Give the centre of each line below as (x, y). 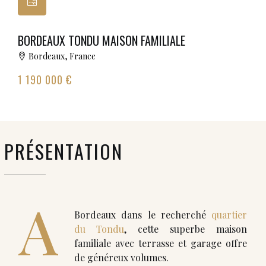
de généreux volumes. (121, 257)
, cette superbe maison (186, 229)
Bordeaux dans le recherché (143, 215)
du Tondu (99, 229)
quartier (229, 215)
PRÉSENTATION (64, 151)
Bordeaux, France (62, 56)
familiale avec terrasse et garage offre (161, 243)
